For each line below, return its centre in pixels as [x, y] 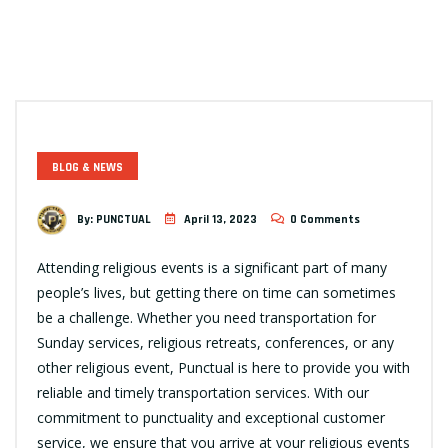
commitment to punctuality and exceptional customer [211, 418]
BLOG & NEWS [87, 167]
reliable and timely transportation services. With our [203, 393]
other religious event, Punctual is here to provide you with [223, 368]
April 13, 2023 [220, 220]
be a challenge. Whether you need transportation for [206, 318]
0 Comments [325, 220]
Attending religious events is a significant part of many [212, 268]
